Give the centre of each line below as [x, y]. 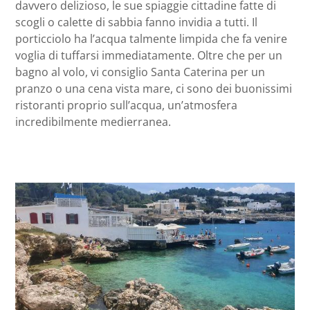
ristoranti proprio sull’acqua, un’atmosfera [126, 105]
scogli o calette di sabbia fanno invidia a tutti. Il [136, 22]
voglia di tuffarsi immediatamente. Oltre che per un [149, 55]
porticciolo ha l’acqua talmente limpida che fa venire [151, 38]
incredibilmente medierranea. [93, 121]
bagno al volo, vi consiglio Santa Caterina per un [140, 72]
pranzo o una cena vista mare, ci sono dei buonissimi [154, 88]
